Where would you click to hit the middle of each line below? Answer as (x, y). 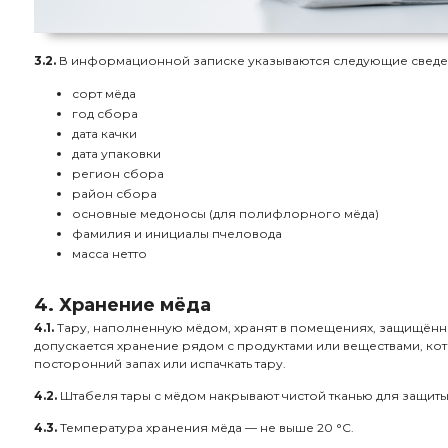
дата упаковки (116, 153)
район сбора (114, 193)
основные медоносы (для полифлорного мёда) (225, 213)
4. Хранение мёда (122, 305)
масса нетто (109, 253)
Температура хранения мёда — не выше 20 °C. (205, 427)
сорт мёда (104, 93)
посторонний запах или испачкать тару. (160, 363)
